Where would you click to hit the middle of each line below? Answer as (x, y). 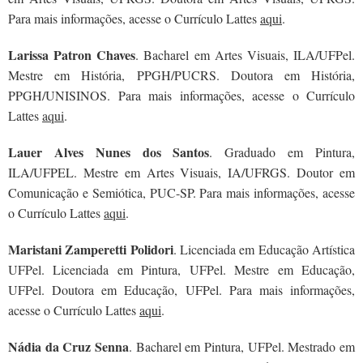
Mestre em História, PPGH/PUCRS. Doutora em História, (181, 75)
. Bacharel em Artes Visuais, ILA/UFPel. (246, 55)
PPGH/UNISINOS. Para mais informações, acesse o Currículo (181, 95)
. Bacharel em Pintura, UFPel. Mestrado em (242, 346)
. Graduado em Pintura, (282, 152)
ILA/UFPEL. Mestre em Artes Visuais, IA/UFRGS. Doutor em (181, 172)
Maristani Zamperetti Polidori (91, 249)
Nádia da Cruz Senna (68, 346)
